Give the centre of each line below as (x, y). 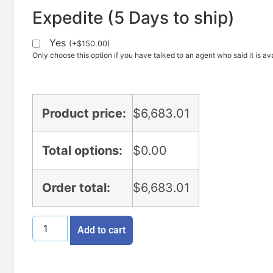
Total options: (82, 150)
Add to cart (102, 230)
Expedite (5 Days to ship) (133, 18)
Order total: (76, 187)
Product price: (84, 113)
